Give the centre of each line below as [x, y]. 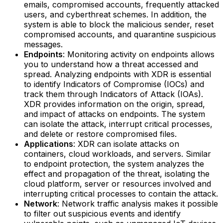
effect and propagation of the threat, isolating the [117, 173]
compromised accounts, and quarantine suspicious [120, 34]
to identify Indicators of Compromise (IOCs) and [114, 84]
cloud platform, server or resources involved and [117, 183]
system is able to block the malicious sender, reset [119, 24]
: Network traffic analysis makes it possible [138, 203]
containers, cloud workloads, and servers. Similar [117, 154]
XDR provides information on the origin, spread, [114, 104]
